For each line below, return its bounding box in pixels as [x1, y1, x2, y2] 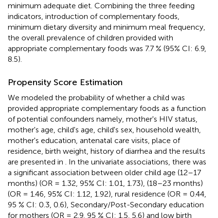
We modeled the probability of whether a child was [8, 92, 185, 102]
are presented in [8, 157, 65, 166]
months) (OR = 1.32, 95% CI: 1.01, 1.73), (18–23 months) [8, 178, 203, 188]
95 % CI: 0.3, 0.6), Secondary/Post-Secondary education [8, 200, 204, 209]
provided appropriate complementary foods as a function [8, 103, 206, 113]
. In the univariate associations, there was [65, 157, 206, 166]
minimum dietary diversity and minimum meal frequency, [8, 22, 205, 32]
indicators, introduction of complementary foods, [8, 11, 180, 21]
